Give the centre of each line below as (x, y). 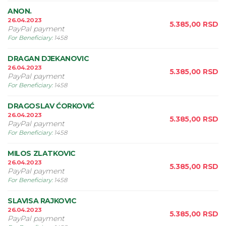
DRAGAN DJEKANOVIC (48, 59)
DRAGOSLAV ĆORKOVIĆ (51, 106)
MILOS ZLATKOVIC (42, 153)
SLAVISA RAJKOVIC (42, 201)
